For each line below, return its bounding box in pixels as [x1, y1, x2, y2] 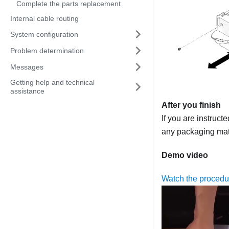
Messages [10, 62, 43, 71]
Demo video [162, 150, 208, 159]
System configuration [10, 30, 78, 38]
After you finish [162, 100, 221, 109]
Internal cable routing [10, 14, 79, 22]
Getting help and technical [10, 78, 95, 86]
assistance [10, 87, 44, 95]
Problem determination [10, 46, 84, 55]
